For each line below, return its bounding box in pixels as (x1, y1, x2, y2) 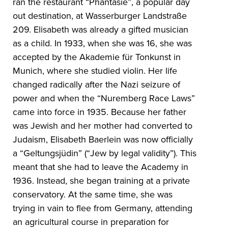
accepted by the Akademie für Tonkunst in (13, 51, 181, 63)
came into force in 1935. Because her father (13, 106, 187, 118)
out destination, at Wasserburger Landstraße (13, 10, 187, 22)
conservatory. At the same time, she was (13, 189, 173, 201)
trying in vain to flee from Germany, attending (13, 203, 193, 214)
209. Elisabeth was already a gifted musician (13, 24, 189, 36)
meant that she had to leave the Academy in (13, 161, 189, 173)
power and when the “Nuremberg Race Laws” (13, 93, 195, 104)
